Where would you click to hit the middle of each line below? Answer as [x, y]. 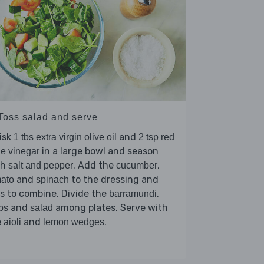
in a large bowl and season [99, 151]
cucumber [137, 165]
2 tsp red [156, 137]
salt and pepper [41, 165]
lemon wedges [74, 222]
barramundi [133, 193]
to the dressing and [114, 179]
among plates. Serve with [110, 207]
